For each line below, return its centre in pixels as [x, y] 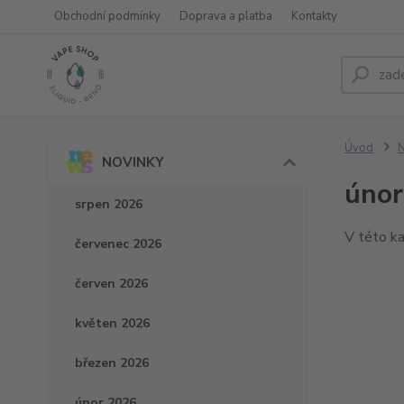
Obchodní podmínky [107, 16]
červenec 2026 [118, 244]
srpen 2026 [109, 205]
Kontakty [314, 16]
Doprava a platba [226, 16]
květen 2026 [112, 324]
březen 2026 [112, 363]
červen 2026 [111, 284]
